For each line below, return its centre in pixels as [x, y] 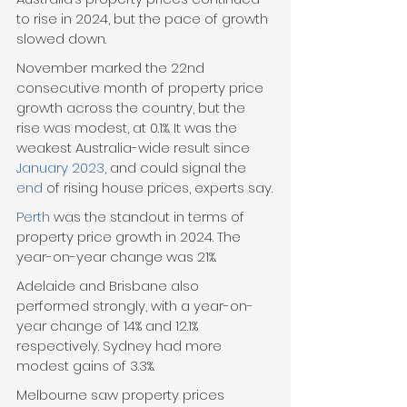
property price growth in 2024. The [130, 237]
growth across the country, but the [133, 108]
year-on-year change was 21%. [116, 257]
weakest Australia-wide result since [135, 148]
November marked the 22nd [112, 68]
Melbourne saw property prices [122, 395]
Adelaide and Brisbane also [109, 286]
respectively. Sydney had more [121, 346]
